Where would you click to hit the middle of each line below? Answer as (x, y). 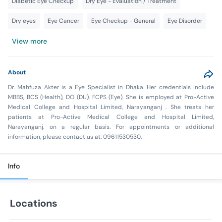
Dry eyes (24, 21)
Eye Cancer (63, 21)
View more (29, 41)
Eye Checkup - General (123, 21)
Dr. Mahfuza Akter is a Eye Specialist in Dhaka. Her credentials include (111, 87)
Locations (34, 203)
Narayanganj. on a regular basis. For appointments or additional (111, 127)
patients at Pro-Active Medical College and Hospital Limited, (111, 117)
